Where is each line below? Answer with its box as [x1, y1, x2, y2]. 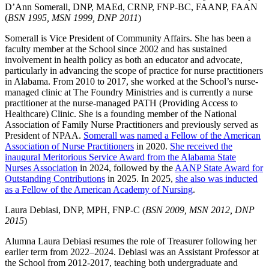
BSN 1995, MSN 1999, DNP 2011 [8, 13, 138, 23]
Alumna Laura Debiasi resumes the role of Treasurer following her [5, 236, 256, 247]
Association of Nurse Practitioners [5, 141, 134, 152]
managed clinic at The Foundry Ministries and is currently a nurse [5, 87, 253, 98]
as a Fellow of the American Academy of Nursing [5, 184, 193, 195]
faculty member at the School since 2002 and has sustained [5, 44, 227, 55]
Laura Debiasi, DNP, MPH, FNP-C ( [5, 205, 145, 216]
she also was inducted [175, 174, 258, 184]
